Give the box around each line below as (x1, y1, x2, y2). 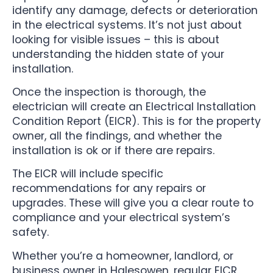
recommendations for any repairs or (12, 181, 206, 196)
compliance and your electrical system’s (12, 210, 230, 225)
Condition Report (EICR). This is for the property (12, 113, 261, 129)
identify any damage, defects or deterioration (12, 2, 258, 18)
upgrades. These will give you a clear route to (12, 196, 253, 211)
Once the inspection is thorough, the (12, 84, 206, 99)
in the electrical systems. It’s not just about (12, 17, 242, 32)
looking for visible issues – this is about (12, 32, 219, 47)
